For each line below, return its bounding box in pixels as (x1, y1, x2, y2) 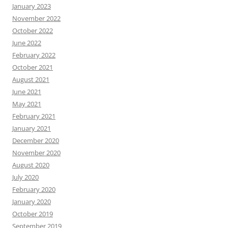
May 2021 (12, 99, 41, 109)
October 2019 (12, 209, 53, 219)
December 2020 (12, 136, 59, 146)
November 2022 (12, 14, 61, 23)
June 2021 (12, 87, 41, 97)
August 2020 (12, 160, 49, 170)
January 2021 (12, 124, 51, 133)
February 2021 (12, 111, 55, 121)
